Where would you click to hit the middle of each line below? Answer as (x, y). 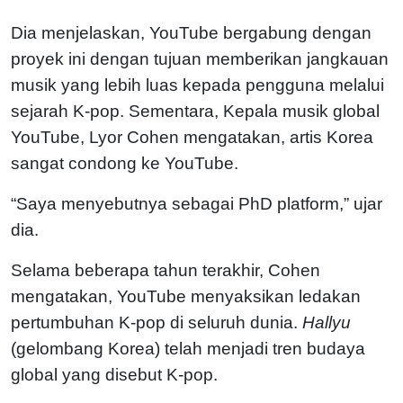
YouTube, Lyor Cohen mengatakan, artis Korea (192, 137)
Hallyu (327, 322)
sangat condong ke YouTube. (127, 163)
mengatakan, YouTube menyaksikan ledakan (186, 296)
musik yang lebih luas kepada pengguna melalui (197, 85)
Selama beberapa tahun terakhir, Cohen (166, 270)
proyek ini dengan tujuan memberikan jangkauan (200, 58)
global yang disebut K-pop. (114, 374)
